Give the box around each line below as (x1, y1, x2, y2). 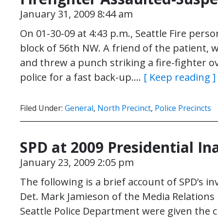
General (65, 103, 93, 113)
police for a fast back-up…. (20, 71, 144, 84)
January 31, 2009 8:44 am (20, 7, 133, 20)
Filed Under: (20, 103, 65, 113)
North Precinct (97, 103, 151, 113)
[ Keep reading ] (144, 71, 216, 84)
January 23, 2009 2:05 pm (20, 156, 134, 169)
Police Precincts (155, 103, 211, 113)
